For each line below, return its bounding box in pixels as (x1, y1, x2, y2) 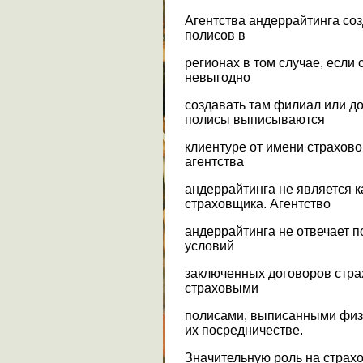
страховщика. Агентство (185, 196, 331, 211)
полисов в (185, 28, 246, 42)
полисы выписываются (185, 112, 325, 126)
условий (185, 238, 234, 253)
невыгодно (185, 70, 250, 84)
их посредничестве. (185, 322, 303, 337)
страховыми (185, 280, 258, 295)
